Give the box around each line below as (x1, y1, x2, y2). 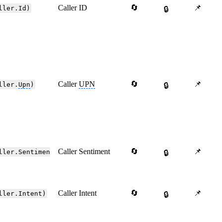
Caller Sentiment (58, 147, 111, 156)
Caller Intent (58, 189, 97, 198)
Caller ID (58, 3, 88, 12)
